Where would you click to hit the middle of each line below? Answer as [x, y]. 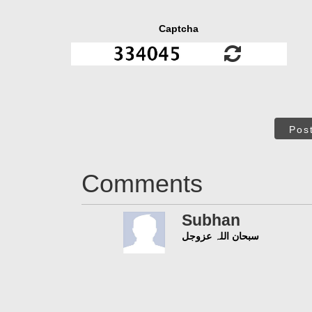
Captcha [179, 29]
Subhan [211, 220]
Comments [142, 183]
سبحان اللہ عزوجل [220, 236]
